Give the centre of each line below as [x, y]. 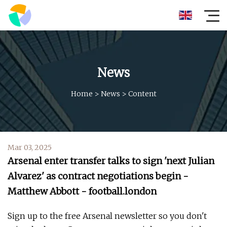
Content [142, 93]
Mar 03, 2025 [30, 147]
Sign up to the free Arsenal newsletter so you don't [107, 216]
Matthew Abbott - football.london [82, 191]
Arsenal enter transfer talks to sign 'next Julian [111, 161]
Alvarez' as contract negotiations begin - [98, 176]
